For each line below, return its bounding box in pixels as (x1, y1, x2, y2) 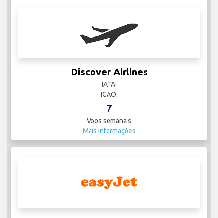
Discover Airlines (70, 66, 148, 78)
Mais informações (82, 127, 136, 135)
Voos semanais (87, 117, 131, 125)
